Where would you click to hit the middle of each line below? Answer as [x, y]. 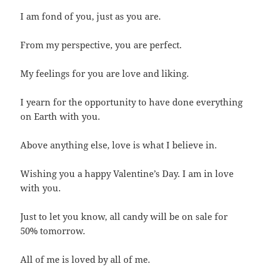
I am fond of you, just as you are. [91, 16]
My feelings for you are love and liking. [105, 73]
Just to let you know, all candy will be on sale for [124, 216]
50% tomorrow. [53, 230]
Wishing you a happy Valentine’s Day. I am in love [127, 173]
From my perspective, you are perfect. [101, 44]
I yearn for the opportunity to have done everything [132, 102]
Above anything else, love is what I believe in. [119, 145]
